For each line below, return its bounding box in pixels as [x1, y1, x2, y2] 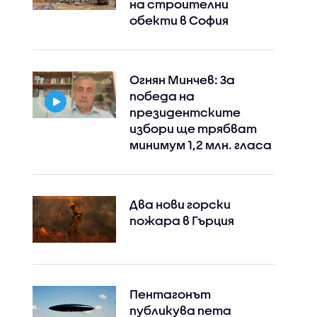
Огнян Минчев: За [129, 73, 235, 86]
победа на [129, 89, 195, 103]
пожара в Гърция [129, 214, 234, 227]
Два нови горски [129, 197, 231, 211]
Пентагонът [129, 287, 211, 301]
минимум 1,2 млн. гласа [129, 138, 272, 151]
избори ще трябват [129, 122, 257, 135]
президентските [129, 105, 241, 119]
